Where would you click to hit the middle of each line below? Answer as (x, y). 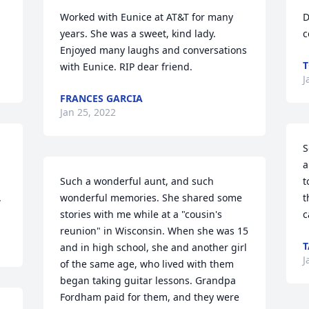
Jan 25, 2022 (88, 112)
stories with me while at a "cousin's (141, 214)
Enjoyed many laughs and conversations (154, 50)
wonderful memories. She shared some (151, 198)
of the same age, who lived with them (147, 264)
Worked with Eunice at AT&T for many (147, 17)
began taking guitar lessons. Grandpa (148, 280)
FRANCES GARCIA (102, 98)
